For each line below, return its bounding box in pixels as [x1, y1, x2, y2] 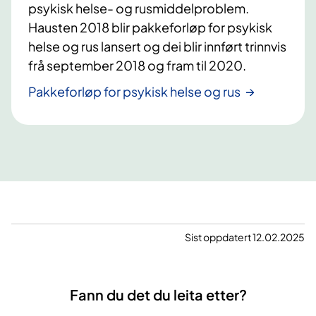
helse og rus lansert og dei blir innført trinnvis [28, 38, 286, 55]
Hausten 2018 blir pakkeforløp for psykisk [28, 19, 272, 36]
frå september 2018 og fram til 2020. [28, 57, 246, 74]
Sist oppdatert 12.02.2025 [185, 231, 305, 244]
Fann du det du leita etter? [69, 286, 247, 304]
